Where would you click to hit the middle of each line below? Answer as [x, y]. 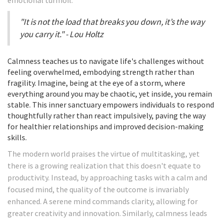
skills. [17, 138]
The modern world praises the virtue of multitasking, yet [104, 154]
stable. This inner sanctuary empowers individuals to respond [111, 105]
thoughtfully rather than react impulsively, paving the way [107, 116]
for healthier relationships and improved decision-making [106, 127]
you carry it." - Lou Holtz [61, 34]
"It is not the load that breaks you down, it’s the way [112, 22]
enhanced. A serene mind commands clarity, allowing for [103, 201]
